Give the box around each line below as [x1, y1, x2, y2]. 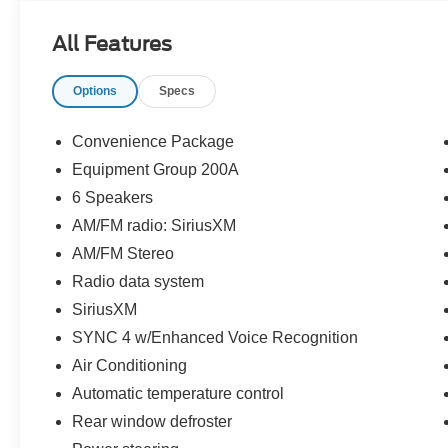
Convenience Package [72, 132, 235, 150]
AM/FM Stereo [72, 244, 175, 262]
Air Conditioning [72, 356, 188, 374]
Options [73, 83, 118, 98]
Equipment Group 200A [72, 160, 240, 178]
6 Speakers [72, 188, 154, 206]
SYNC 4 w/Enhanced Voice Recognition [72, 328, 359, 346]
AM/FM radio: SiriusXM [72, 216, 237, 234]
